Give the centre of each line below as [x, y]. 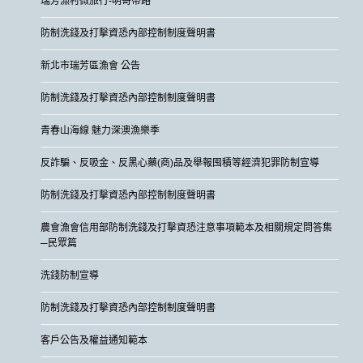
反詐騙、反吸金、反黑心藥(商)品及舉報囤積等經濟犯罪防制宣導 [180, 162]
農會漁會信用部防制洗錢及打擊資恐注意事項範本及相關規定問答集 [186, 227]
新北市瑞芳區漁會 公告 [90, 65]
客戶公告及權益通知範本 [94, 340]
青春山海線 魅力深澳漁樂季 [100, 130]
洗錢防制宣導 [70, 275]
